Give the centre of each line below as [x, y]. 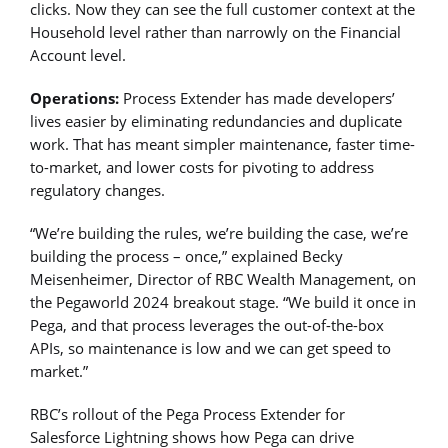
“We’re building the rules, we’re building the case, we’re [219, 233]
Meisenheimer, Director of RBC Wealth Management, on [223, 279]
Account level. [78, 54]
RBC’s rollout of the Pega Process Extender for [187, 414]
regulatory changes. [97, 189]
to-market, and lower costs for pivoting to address [202, 166]
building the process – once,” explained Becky [186, 256]
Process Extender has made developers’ [257, 97]
